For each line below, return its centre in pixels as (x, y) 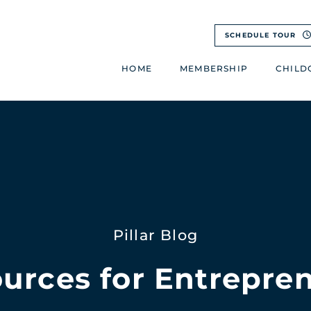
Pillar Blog (155, 235)
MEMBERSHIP (214, 69)
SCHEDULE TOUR (262, 35)
